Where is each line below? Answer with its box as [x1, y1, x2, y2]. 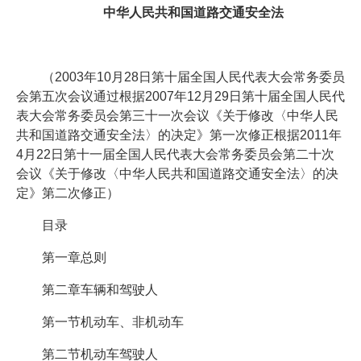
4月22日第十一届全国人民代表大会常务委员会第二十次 [15, 147, 334, 162]
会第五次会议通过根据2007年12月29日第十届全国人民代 [15, 89, 345, 104]
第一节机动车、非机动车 [41, 315, 184, 330]
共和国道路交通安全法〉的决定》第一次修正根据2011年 [15, 128, 342, 143]
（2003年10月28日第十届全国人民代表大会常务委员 [41, 70, 345, 85]
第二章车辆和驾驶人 [41, 283, 158, 297]
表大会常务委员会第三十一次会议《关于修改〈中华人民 [15, 109, 338, 123]
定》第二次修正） [15, 186, 119, 201]
